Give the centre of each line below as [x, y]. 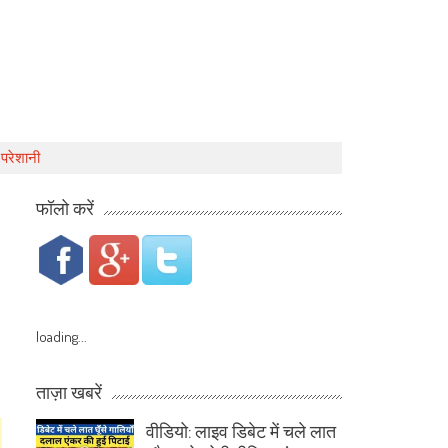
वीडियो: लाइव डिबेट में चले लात [241, 431]
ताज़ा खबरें [69, 391]
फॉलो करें [65, 207]
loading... [62, 336]
